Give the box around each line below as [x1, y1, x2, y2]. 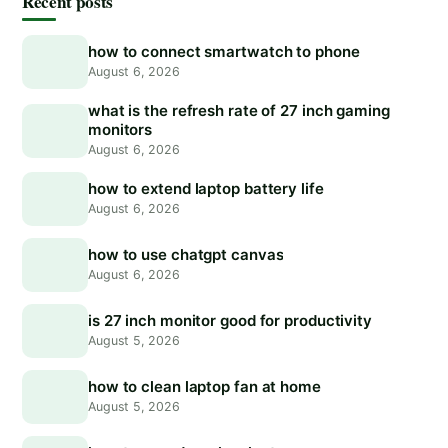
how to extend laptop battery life [88, 179, 324, 199]
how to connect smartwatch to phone [88, 42, 360, 62]
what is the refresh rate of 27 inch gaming [88, 101, 390, 121]
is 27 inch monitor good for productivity [88, 311, 372, 331]
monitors [88, 120, 153, 140]
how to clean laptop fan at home [88, 377, 321, 397]
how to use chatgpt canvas [88, 245, 284, 265]
